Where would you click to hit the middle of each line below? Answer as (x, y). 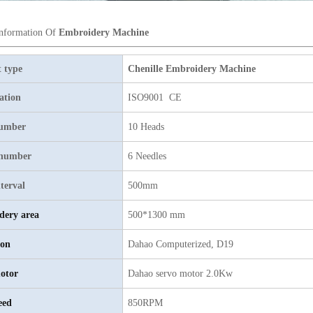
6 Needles (147, 156)
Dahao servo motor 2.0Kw (180, 274)
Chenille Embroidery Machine (192, 69)
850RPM (145, 303)
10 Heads (146, 127)
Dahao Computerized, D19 (182, 244)
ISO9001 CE (155, 97)
